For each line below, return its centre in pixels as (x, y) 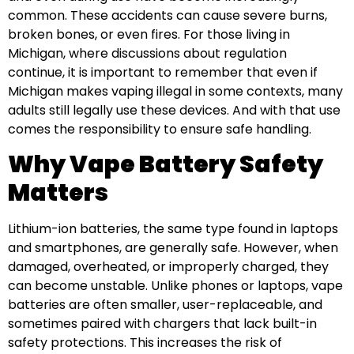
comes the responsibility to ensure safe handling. (160, 130)
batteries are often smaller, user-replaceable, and (165, 305)
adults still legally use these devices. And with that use (174, 111)
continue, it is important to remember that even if (163, 73)
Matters (58, 193)
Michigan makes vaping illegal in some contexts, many (175, 92)
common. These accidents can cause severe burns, (168, 16)
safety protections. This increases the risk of (145, 343)
